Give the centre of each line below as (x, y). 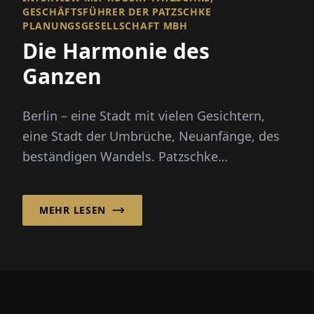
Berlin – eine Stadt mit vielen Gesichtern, (144, 115)
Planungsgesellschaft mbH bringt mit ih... (146, 176)
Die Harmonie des (116, 50)
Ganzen (62, 76)
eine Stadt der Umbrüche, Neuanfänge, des (151, 136)
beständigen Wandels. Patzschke (120, 156)
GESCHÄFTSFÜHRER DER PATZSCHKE (117, 11)
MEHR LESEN (73, 210)
